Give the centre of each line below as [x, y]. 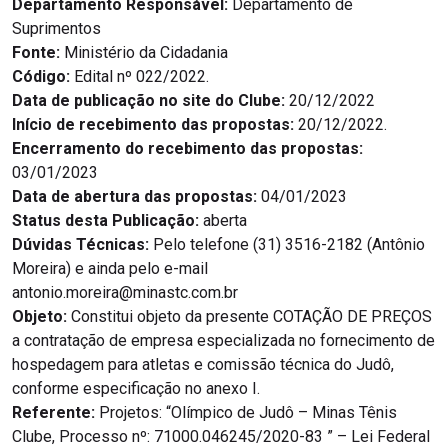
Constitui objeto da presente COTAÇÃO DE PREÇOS [249, 317]
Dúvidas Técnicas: [80, 245]
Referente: [53, 413]
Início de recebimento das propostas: [153, 125]
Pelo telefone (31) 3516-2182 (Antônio [287, 245]
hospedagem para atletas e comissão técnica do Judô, [203, 365]
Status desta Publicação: [105, 221]
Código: [41, 77]
